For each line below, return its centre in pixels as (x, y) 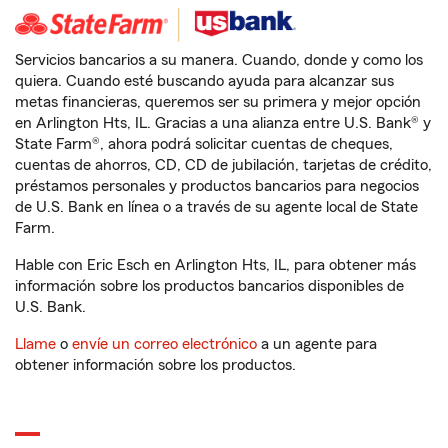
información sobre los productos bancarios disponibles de (209, 286)
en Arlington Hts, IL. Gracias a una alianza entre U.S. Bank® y (223, 123)
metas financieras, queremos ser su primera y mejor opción (218, 102)
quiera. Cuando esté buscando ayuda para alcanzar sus (204, 81)
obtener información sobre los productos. (155, 365)
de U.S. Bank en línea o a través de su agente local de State (216, 207)
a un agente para (317, 344)
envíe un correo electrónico (164, 344)
